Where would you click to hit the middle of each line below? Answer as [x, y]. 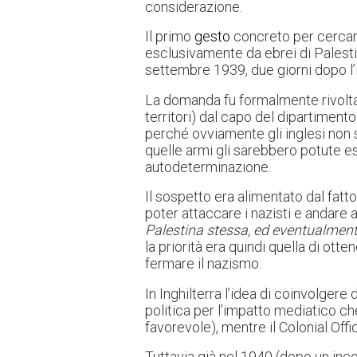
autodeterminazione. [208, 167]
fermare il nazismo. [203, 264]
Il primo [170, 37]
